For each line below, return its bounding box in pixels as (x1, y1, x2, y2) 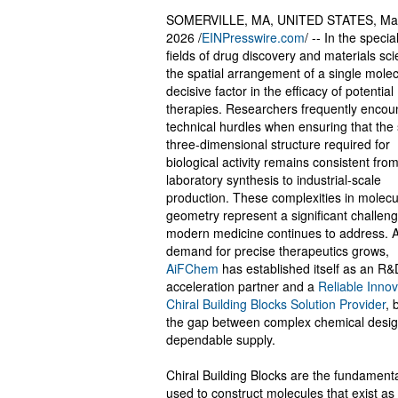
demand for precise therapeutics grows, (166, 242, 389, 259)
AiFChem (166, 259, 219, 277)
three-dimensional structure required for (166, 135, 390, 153)
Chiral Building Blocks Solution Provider (166, 295, 386, 313)
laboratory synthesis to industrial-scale (166, 171, 381, 188)
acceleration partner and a (166, 277, 318, 295)
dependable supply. (166, 330, 275, 348)
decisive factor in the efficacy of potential (166, 82, 394, 99)
